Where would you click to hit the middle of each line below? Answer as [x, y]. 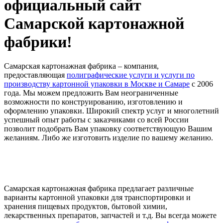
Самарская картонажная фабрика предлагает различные [99, 189]
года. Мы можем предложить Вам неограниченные [91, 93]
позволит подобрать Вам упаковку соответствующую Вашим [108, 129]
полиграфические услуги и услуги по [131, 75]
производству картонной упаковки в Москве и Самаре [97, 84]
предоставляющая [35, 75]
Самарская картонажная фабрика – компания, [81, 66]
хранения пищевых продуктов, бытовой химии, [86, 207]
